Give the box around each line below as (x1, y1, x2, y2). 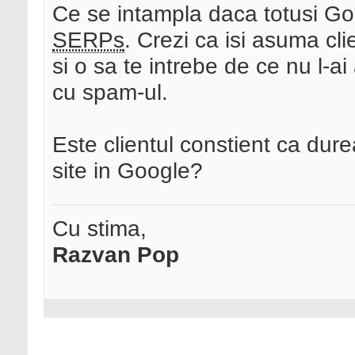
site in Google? (52, 158, 203, 184)
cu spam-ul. (52, 79, 168, 105)
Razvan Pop (52, 242, 179, 268)
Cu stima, (52, 216, 147, 242)
